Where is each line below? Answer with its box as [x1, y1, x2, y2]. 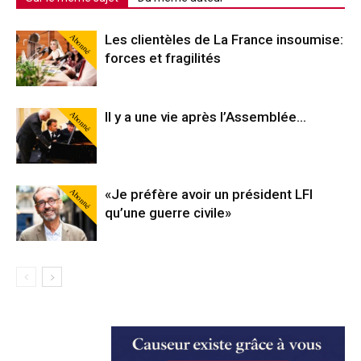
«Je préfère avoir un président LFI [105, 185, 313, 202]
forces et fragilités [105, 49, 221, 66]
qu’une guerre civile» [105, 204, 231, 221]
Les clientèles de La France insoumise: [105, 31, 343, 48]
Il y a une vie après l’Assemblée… [105, 108, 306, 125]
